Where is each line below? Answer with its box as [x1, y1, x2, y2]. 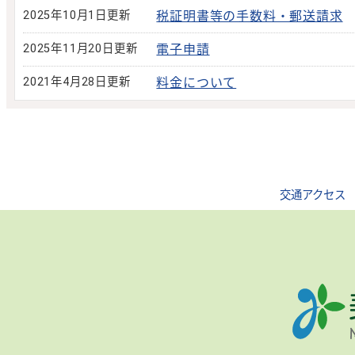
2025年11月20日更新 [23, 42, 138, 55]
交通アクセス [279, 189, 345, 202]
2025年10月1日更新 [23, 9, 131, 22]
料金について [156, 75, 237, 90]
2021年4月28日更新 [23, 75, 131, 89]
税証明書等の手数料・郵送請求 [156, 9, 343, 24]
